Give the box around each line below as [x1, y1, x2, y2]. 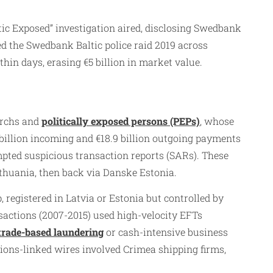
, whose [200, 115, 234, 128]
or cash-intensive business [104, 225, 228, 239]
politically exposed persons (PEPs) [41, 115, 200, 128]
